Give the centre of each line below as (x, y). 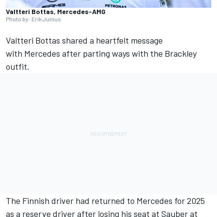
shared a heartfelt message (111, 40)
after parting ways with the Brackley (128, 54)
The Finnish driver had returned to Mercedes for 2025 (105, 201)
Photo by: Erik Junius (33, 19)
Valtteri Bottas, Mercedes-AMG (56, 12)
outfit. (18, 67)
